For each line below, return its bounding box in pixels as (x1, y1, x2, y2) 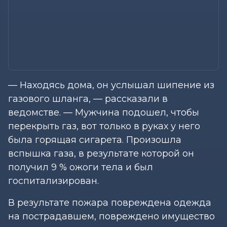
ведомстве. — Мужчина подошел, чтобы (8, 106, 199, 118)
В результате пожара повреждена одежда (8, 197, 211, 208)
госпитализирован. (8, 175, 99, 186)
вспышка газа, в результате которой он (8, 147, 194, 159)
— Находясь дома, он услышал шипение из (8, 79, 214, 91)
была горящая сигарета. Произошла (8, 134, 181, 145)
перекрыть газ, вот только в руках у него (8, 120, 200, 132)
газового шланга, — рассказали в (8, 93, 168, 104)
